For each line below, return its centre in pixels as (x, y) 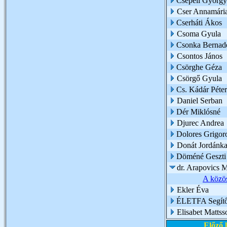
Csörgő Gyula (199, 78)
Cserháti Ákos (199, 23)
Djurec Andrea (200, 123)
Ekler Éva (193, 190)
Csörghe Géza (199, 67)
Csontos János (200, 56)
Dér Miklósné (198, 112)
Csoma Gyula (199, 34)
